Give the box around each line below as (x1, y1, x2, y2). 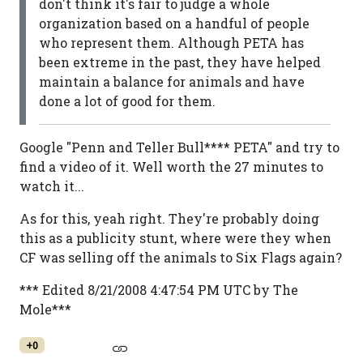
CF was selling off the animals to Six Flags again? (19, 249, 342, 266)
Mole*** (19, 301, 71, 318)
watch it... (19, 177, 84, 194)
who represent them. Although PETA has (39, 34, 304, 51)
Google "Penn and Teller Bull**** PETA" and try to (19, 139, 340, 156)
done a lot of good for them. (39, 92, 216, 109)
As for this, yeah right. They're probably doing (19, 210, 319, 227)
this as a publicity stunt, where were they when (19, 229, 331, 246)
